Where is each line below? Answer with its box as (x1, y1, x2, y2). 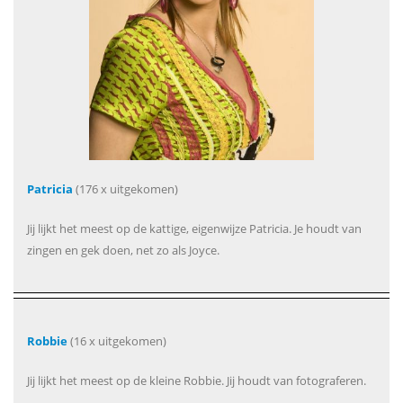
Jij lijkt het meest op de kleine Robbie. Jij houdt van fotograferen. (27, 372, 366, 390)
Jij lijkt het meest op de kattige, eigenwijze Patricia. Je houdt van (27, 220, 362, 237)
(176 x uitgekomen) (73, 181, 178, 198)
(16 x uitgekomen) (67, 333, 166, 350)
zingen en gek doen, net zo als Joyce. (27, 242, 219, 259)
